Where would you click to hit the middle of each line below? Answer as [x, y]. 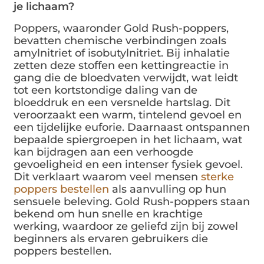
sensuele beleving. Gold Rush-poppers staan [132, 202]
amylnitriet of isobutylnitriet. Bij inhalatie [122, 53]
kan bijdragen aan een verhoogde [104, 152]
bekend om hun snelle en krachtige [108, 214]
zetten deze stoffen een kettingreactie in [121, 66]
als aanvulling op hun [168, 189]
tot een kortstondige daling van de [106, 90]
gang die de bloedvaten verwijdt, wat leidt [126, 78]
